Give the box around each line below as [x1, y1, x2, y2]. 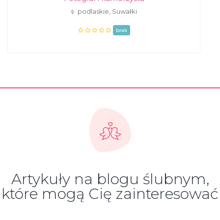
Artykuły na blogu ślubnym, [11, 170, 209, 188]
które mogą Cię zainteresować [1, 185, 219, 203]
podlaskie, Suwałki [77, 7, 137, 15]
